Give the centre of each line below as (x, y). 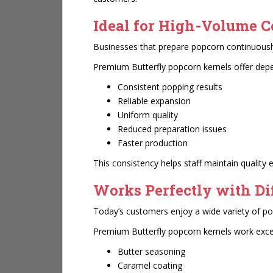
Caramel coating (150, 265)
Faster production (153, 143)
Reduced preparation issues (172, 129)
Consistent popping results (170, 87)
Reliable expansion (154, 101)
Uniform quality (148, 115)
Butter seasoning (151, 251)
